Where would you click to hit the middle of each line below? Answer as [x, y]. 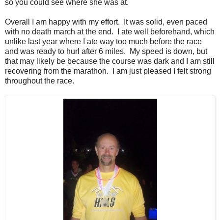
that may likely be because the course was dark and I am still [110, 61]
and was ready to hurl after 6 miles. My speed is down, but [106, 51]
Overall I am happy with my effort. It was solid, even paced [106, 22]
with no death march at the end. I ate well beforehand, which [110, 31]
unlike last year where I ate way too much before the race [103, 41]
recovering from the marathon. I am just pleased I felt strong [108, 71]
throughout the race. [40, 81]
